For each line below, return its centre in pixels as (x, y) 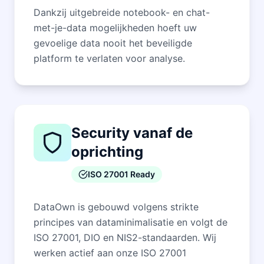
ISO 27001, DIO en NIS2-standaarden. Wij (125, 237)
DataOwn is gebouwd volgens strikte (116, 207)
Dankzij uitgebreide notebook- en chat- (122, 12)
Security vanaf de (132, 133)
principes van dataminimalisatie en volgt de (131, 222)
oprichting (107, 151)
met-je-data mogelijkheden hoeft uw (115, 27)
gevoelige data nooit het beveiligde (113, 43)
